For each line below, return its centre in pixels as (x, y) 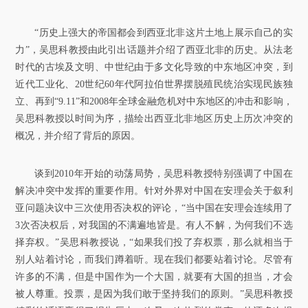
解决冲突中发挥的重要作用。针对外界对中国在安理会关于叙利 (154, 190)
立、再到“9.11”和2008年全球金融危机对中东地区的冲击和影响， (154, 101)
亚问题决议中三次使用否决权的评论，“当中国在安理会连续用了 (154, 208)
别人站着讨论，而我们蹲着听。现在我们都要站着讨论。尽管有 (154, 259)
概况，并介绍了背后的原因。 (78, 135)
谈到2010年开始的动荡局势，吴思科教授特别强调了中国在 (164, 173)
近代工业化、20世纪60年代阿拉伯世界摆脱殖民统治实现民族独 (154, 84)
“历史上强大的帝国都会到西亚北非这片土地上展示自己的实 (164, 32)
